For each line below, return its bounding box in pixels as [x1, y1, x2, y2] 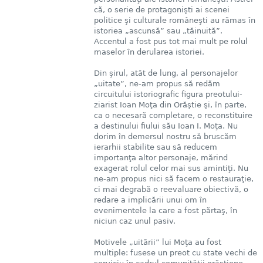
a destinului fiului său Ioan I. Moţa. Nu [93, 121, 238, 130]
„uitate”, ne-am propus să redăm [93, 79, 220, 88]
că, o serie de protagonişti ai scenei [93, 5, 230, 14]
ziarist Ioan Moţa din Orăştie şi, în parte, [93, 100, 247, 109]
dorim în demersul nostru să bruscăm [93, 131, 237, 141]
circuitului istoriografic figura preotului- [93, 89, 242, 99]
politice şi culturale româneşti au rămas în [93, 15, 255, 25]
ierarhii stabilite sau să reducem [93, 142, 217, 151]
